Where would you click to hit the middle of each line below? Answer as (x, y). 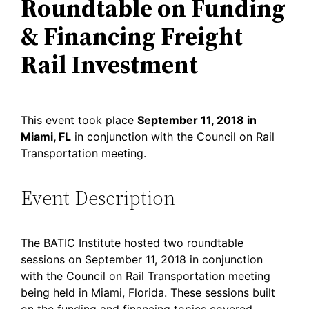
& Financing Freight (132, 36)
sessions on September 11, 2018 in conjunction (142, 260)
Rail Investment (110, 64)
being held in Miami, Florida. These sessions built (148, 293)
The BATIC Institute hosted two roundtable (132, 243)
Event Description (98, 198)
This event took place (79, 120)
